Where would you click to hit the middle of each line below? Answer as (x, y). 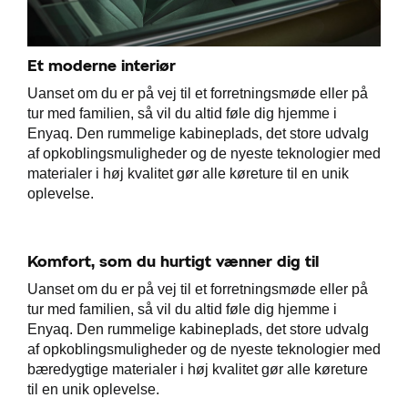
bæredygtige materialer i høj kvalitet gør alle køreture (198, 369)
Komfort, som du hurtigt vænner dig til (175, 260)
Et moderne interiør (104, 65)
